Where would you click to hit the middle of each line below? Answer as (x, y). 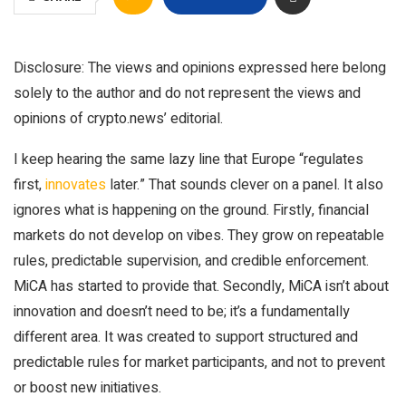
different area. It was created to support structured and (186, 337)
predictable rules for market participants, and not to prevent (199, 362)
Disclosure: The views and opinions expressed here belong (200, 68)
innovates (76, 185)
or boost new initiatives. (87, 388)
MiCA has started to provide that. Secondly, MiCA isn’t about (201, 286)
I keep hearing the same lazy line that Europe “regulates (188, 159)
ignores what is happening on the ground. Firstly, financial (191, 210)
